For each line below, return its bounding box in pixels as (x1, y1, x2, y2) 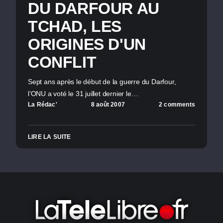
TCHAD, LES (28, 17, 122, 35)
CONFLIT (28, 53, 97, 71)
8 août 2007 (91, 101, 125, 108)
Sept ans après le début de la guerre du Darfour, (28, 77, 176, 86)
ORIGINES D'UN (28, 35, 146, 53)
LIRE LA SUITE (28, 133, 71, 140)
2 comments (158, 101, 195, 108)
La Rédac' (28, 101, 57, 108)
